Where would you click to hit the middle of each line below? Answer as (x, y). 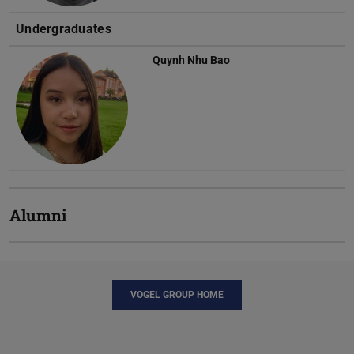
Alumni (38, 215)
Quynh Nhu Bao (191, 60)
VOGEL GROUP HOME (177, 295)
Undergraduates (64, 29)
